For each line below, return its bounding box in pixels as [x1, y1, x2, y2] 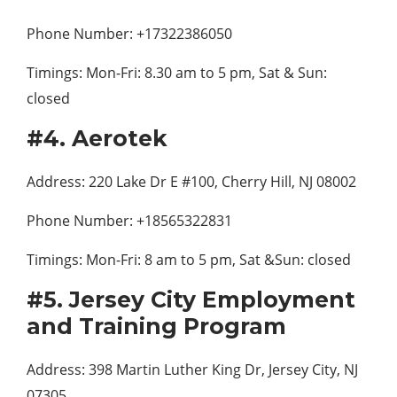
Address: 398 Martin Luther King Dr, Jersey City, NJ [27, 360, 358, 379]
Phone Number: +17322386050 [27, 24, 232, 43]
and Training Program [27, 313, 286, 339]
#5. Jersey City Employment [27, 286, 355, 313]
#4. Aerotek [27, 125, 167, 152]
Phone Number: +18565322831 [27, 211, 232, 230]
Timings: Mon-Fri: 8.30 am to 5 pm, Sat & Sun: [27, 63, 327, 82]
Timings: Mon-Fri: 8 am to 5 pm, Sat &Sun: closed [27, 250, 351, 269]
